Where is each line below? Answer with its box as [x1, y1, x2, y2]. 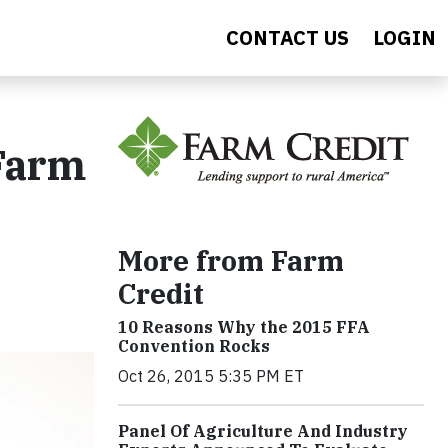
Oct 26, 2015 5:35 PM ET [118, 366, 304, 386]
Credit [118, 275, 204, 312]
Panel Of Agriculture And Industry [118, 421, 408, 441]
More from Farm [118, 242, 344, 279]
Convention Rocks [118, 336, 270, 356]
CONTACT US [226, 24, 349, 51]
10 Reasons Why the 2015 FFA [118, 317, 370, 337]
